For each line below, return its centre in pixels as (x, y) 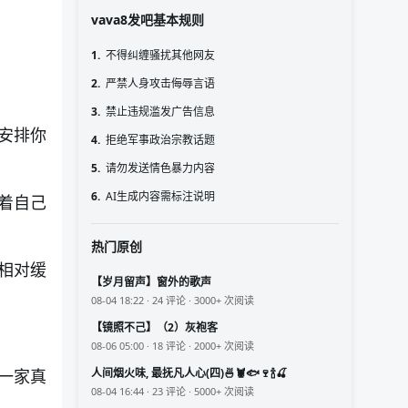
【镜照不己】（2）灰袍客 (154, 327)
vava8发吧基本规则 (148, 19)
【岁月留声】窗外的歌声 (151, 281)
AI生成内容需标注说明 (160, 196)
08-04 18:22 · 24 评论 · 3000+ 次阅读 (173, 300)
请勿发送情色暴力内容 (160, 168)
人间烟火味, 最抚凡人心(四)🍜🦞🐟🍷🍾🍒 (219, 372)
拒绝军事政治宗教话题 (160, 139)
